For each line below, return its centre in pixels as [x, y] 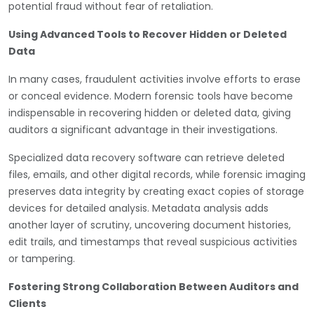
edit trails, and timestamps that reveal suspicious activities [153, 241]
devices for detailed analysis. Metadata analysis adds [138, 208]
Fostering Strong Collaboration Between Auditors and [153, 286]
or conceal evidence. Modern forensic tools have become [151, 96]
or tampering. [42, 258]
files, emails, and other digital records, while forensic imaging [157, 174]
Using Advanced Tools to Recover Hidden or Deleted [148, 34]
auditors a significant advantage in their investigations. [143, 129]
